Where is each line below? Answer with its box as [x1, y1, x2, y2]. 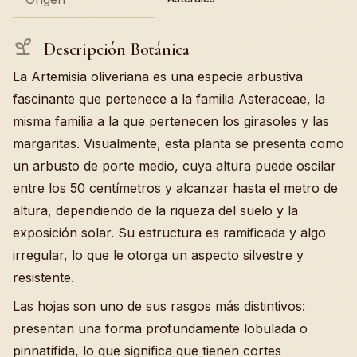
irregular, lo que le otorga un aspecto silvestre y [13, 247, 304, 264]
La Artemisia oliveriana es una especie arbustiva [13, 69, 303, 85]
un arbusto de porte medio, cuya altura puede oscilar [13, 158, 336, 175]
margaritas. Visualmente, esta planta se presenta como [13, 135, 344, 152]
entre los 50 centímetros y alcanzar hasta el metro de [13, 180, 338, 197]
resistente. [13, 269, 74, 286]
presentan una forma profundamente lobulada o [13, 320, 308, 337]
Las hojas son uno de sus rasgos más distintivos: [13, 298, 305, 315]
